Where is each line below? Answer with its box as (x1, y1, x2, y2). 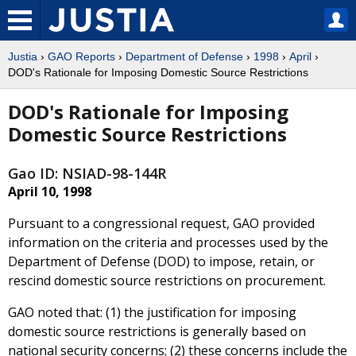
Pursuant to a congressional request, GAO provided (8, 215, 315, 233)
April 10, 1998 (8, 183, 91, 201)
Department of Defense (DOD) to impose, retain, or (8, 253, 315, 271)
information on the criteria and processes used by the (8, 234, 328, 252)
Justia (8, 50, 37, 63)
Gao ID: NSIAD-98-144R (8, 164, 166, 184)
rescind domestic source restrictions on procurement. (8, 272, 326, 290)
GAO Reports (48, 50, 115, 63)
